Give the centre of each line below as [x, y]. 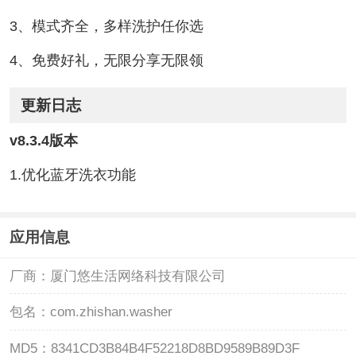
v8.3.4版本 [43, 140]
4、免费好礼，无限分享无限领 [106, 61]
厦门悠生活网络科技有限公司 [137, 276]
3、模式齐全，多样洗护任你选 [106, 27]
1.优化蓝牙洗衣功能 [72, 174]
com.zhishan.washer [111, 312]
